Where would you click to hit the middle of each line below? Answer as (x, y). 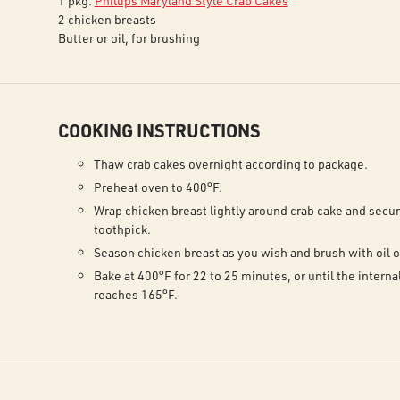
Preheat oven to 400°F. (158, 187)
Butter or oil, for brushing (129, 38)
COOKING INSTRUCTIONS (158, 130)
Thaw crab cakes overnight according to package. (230, 164)
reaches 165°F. (135, 294)
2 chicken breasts (107, 19)
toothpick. (122, 229)
